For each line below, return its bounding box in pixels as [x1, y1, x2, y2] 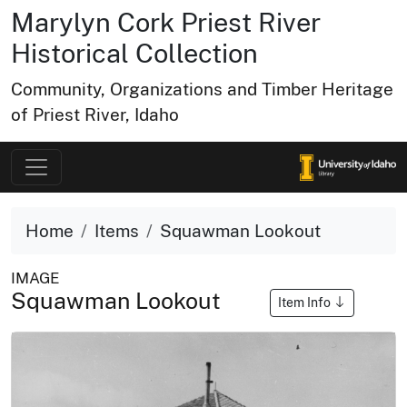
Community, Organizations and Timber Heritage [11, 79, 393, 99]
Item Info [278, 294, 333, 310]
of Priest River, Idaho [11, 104, 179, 124]
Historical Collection [11, 38, 258, 68]
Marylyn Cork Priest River [11, 7, 321, 37]
